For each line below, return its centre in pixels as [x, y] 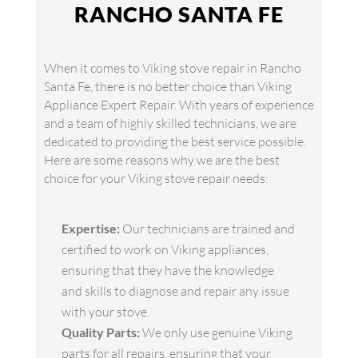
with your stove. [105, 312]
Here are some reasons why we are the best [161, 160]
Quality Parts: [100, 332]
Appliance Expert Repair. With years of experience [179, 105]
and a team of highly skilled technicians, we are [170, 123]
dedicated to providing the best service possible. [175, 142]
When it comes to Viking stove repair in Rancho [172, 68]
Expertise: [90, 229]
